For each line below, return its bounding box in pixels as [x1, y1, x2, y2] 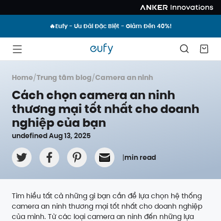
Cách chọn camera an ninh [12, 87, 175, 103]
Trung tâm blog [37, 73, 92, 82]
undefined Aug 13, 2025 [12, 131, 92, 141]
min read [124, 152, 156, 162]
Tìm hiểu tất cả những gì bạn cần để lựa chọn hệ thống [12, 191, 202, 201]
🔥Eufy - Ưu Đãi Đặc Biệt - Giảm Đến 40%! [49, 22, 172, 30]
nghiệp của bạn [12, 114, 106, 131]
